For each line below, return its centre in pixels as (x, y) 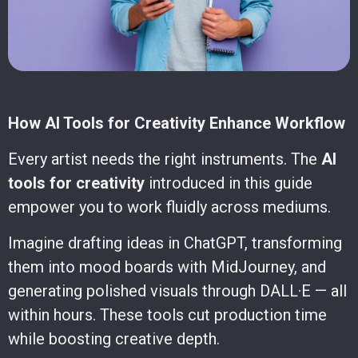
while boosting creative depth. (114, 338)
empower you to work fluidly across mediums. (169, 207)
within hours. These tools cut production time (167, 314)
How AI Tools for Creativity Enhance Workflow (177, 123)
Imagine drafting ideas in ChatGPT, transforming (175, 243)
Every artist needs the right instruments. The (165, 159)
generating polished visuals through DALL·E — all (177, 290)
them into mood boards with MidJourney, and (167, 267)
